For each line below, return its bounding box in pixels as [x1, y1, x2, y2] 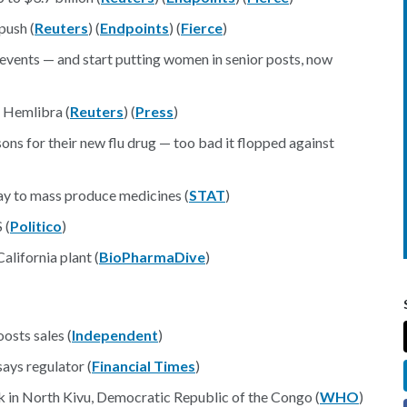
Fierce [181, 19, 223, 36]
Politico [10, 217, 62, 234]
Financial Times [92, 357, 195, 374]
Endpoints [100, 19, 169, 36]
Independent [72, 326, 158, 343]
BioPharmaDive [99, 248, 205, 265]
